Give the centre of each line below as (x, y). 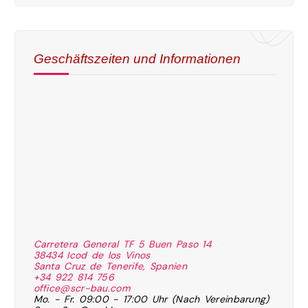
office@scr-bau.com (81, 288)
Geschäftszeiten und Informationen (137, 58)
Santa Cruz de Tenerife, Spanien (110, 266)
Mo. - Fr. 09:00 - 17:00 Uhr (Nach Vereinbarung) (151, 299)
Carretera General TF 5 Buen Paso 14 (122, 244)
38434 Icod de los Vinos (92, 255)
